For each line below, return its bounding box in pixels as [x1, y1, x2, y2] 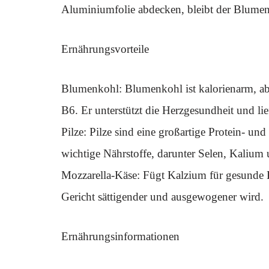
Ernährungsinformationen [61, 230, 180, 243]
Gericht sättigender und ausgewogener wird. [61, 190, 264, 203]
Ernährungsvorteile [61, 43, 149, 55]
